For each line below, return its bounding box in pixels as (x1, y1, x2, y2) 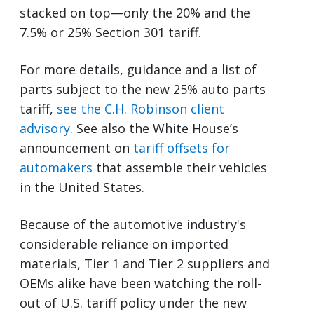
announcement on (20, 139, 133, 156)
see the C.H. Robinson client (57, 100, 224, 117)
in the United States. (20, 178, 144, 196)
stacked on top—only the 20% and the (20, 4, 250, 21)
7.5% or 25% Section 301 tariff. (20, 23, 201, 41)
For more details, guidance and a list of (20, 60, 257, 78)
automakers (20, 158, 93, 176)
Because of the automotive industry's (20, 215, 246, 233)
